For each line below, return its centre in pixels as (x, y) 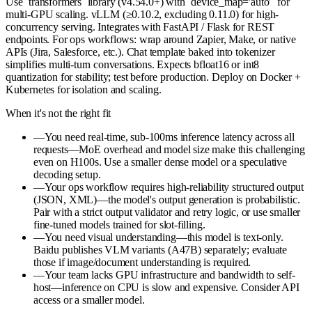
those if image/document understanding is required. (142, 262)
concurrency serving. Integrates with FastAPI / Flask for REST (140, 26)
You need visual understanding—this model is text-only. (164, 237)
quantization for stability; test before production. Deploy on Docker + (153, 77)
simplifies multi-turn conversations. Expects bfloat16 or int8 (133, 64)
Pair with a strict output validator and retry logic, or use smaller (167, 212)
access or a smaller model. (89, 299)
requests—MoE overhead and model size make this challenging (169, 149)
